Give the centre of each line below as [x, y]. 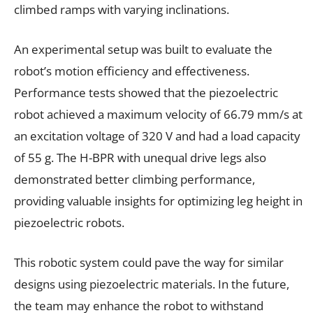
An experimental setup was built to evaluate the [143, 49]
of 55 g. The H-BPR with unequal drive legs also [140, 157]
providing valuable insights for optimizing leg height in [158, 201]
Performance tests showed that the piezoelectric [146, 92]
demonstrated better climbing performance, [134, 179]
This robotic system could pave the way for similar [149, 262]
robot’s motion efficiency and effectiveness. [132, 71]
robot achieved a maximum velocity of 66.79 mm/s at [158, 114]
